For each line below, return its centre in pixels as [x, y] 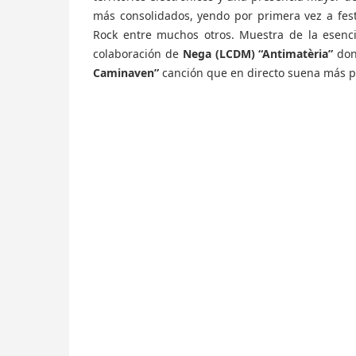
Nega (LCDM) [221, 54]
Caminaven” [126, 73]
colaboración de [138, 54]
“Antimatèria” [298, 54]
